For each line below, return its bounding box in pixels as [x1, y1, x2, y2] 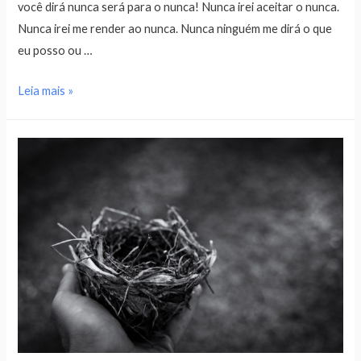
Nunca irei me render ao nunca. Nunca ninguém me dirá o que [18, 21, 333, 35]
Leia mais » [18, 84, 74, 98]
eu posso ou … [18, 43, 93, 57]
